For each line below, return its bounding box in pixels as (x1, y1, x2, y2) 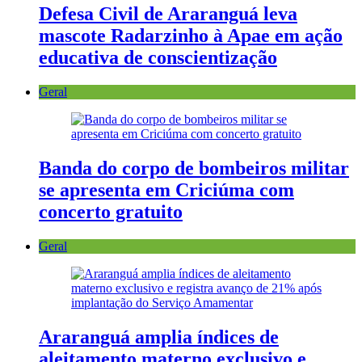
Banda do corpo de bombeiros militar (39, 158, 349, 179)
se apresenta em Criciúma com (39, 179, 294, 201)
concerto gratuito (39, 201, 183, 223)
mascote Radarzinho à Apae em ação (39, 25, 343, 47)
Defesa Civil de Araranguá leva (39, 3, 297, 25)
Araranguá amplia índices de (39, 326, 279, 347)
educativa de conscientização (39, 47, 277, 69)
